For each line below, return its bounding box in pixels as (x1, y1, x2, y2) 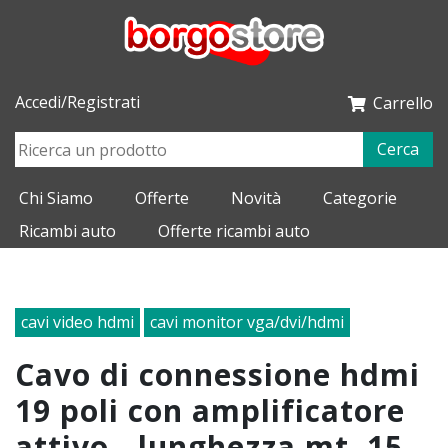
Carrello (373, 92, 433, 115)
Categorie (323, 187, 397, 210)
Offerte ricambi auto (158, 220, 310, 243)
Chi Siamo (19, 187, 93, 210)
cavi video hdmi (21, 311, 134, 334)
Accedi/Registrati (15, 91, 140, 114)
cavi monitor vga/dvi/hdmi (150, 311, 344, 334)
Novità (231, 187, 281, 210)
